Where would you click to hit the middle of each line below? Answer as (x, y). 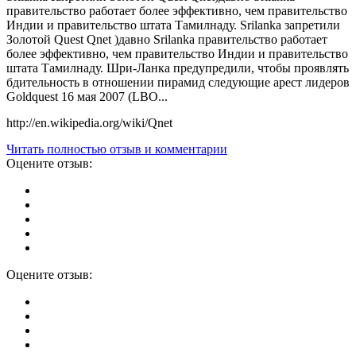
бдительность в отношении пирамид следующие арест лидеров (178, 83)
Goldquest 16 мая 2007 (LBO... (87, 97)
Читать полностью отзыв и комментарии (117, 149)
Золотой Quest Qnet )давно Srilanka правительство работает (167, 40)
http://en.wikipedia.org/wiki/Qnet (89, 123)
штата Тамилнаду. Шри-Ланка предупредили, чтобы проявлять (178, 68)
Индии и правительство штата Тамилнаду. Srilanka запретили (173, 25)
